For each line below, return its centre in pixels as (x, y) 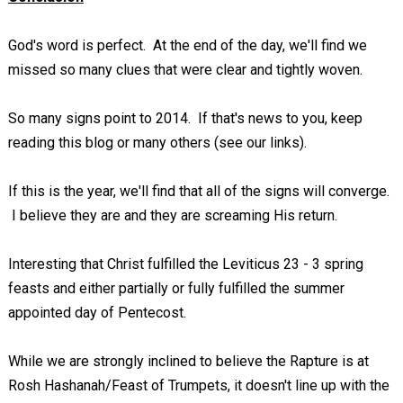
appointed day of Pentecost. (97, 313)
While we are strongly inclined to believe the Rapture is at (188, 361)
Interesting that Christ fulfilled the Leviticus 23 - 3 (164, 264)
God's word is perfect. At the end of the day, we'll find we (187, 45)
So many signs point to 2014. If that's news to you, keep (185, 118)
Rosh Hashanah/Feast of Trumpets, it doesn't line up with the (198, 385)
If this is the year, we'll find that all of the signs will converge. (198, 191)
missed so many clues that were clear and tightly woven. (185, 70)
